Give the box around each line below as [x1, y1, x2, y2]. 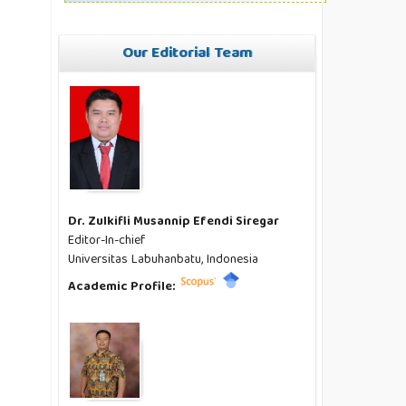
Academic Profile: [68, 276, 179, 299]
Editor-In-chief [68, 230, 146, 253]
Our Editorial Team [122, 41, 252, 68]
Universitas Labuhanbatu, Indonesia [68, 249, 259, 272]
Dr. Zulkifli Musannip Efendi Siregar [68, 211, 280, 234]
